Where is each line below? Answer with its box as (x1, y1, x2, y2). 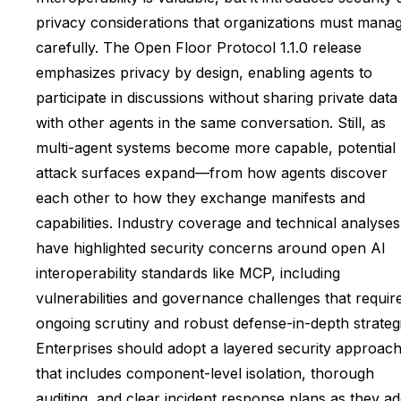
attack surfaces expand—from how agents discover (36, 164, 388, 183)
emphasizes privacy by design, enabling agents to (36, 64, 372, 82)
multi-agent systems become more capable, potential (36, 139, 396, 158)
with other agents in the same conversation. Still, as (36, 114, 386, 132)
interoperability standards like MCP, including (36, 264, 340, 283)
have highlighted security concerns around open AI (36, 239, 386, 258)
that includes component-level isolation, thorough (36, 364, 374, 383)
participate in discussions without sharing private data (36, 89, 397, 107)
